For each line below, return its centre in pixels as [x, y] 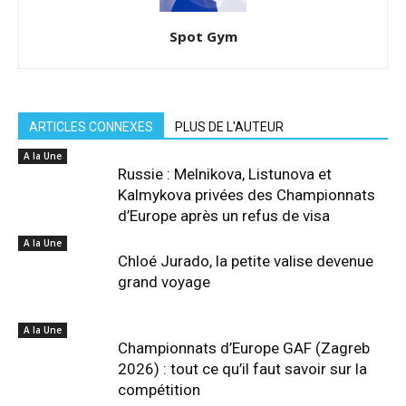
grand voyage [164, 282]
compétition [159, 390]
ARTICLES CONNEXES [91, 127]
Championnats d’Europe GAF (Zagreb [244, 348]
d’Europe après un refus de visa [224, 216]
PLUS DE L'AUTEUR [229, 127]
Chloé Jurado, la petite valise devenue [246, 261]
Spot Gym [203, 36]
